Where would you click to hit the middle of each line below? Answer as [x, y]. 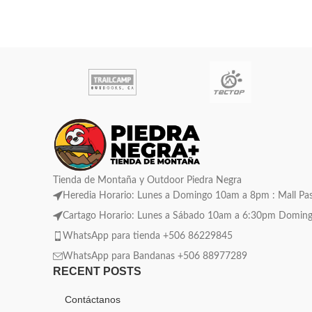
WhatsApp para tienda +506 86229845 [148, 236]
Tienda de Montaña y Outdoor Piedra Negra [147, 180]
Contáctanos [93, 299]
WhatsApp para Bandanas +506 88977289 [155, 256]
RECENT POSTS [97, 271]
